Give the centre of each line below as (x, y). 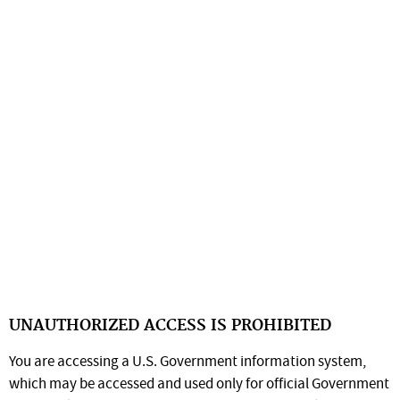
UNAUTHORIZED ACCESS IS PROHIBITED (170, 326)
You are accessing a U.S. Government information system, (187, 362)
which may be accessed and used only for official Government (199, 385)
